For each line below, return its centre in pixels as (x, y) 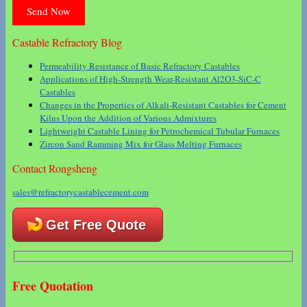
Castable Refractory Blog (67, 42)
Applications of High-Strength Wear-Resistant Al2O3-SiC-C (150, 79)
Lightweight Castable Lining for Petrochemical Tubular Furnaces (160, 131)
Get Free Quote (96, 224)
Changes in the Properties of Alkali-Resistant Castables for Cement (163, 105)
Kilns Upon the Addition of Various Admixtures (128, 118)
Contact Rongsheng (55, 168)
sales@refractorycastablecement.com (81, 192)
